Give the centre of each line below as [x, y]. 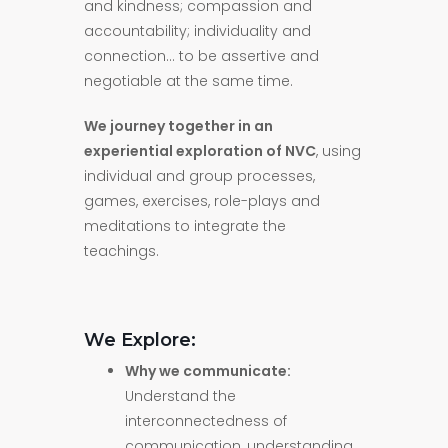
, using [338, 151]
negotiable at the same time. [188, 81]
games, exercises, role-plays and [202, 201]
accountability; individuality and [197, 31]
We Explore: [140, 340]
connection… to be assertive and [201, 56]
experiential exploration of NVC [200, 151]
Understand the [181, 396]
